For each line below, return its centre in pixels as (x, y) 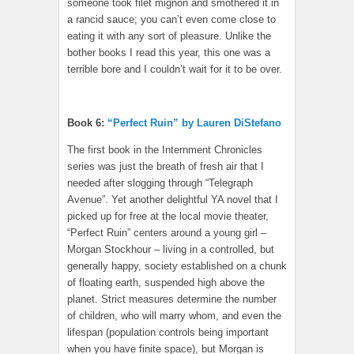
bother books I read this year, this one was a (169, 53)
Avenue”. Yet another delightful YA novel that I (173, 200)
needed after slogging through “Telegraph (160, 183)
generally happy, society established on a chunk (177, 266)
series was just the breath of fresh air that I (166, 167)
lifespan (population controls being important (168, 333)
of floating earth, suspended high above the (166, 283)
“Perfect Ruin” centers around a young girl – (167, 233)
